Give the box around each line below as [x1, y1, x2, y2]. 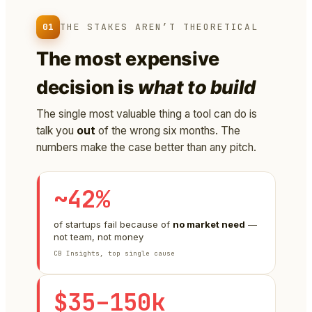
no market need [173, 219, 245, 231]
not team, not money [54, 231, 143, 243]
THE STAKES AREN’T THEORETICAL [60, 21, 258, 33]
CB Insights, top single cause [54, 249, 175, 258]
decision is [36, 76, 139, 100]
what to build [138, 76, 256, 100]
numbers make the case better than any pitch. [36, 141, 256, 155]
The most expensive [36, 47, 219, 71]
